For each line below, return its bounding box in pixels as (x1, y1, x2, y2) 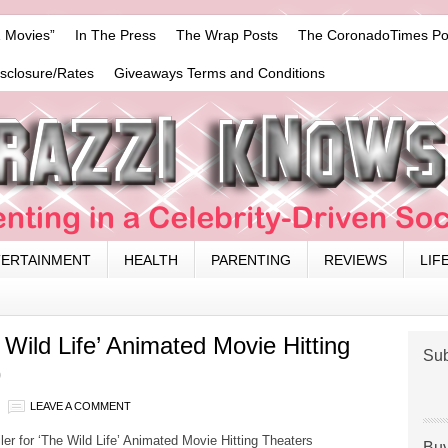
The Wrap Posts (176, 27, 278, 43)
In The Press (75, 27, 156, 43)
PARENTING (211, 252, 291, 268)
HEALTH (124, 252, 178, 268)
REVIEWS (324, 252, 387, 268)
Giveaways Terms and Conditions (114, 65, 325, 81)
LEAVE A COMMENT (30, 400, 131, 412)
